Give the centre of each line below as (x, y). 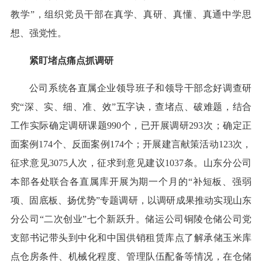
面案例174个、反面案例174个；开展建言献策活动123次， (131, 144)
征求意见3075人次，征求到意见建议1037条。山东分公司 (131, 163)
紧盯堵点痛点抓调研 (71, 61)
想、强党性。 (38, 33)
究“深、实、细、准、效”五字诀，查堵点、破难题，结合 (131, 107)
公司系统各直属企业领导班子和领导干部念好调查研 (140, 88)
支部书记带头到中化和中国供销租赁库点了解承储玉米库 (131, 238)
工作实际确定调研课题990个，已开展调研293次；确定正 (131, 126)
